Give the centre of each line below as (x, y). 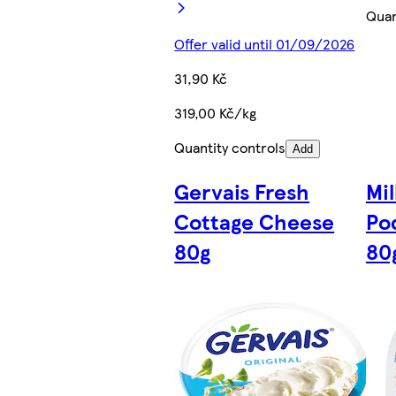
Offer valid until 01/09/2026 (265, 44)
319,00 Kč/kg (216, 113)
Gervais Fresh (242, 190)
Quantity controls (230, 148)
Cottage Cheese (255, 221)
